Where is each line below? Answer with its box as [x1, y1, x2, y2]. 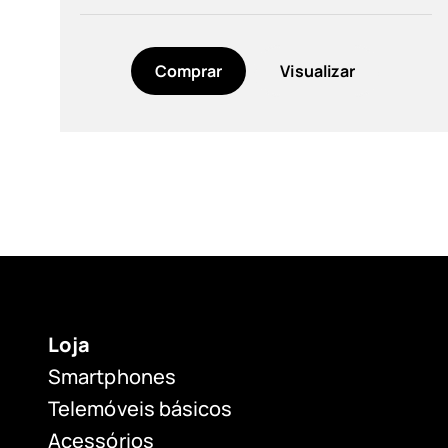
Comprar [154, 59, 223, 82]
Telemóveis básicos [48, 395, 233, 422]
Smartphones [48, 363, 176, 390]
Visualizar [280, 59, 356, 82]
